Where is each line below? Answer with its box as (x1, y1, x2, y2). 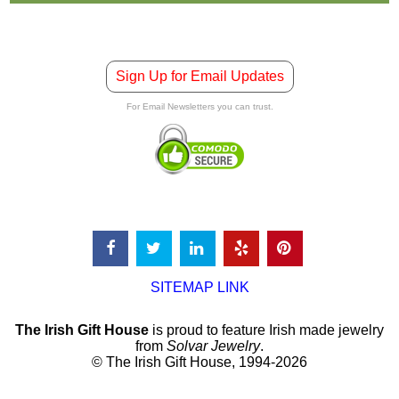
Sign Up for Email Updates (115, 68, 284, 84)
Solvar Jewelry (167, 338, 260, 354)
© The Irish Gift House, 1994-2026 (92, 354, 307, 370)
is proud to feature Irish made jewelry (149, 322, 384, 338)
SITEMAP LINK (150, 279, 249, 295)
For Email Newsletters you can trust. (126, 101, 273, 111)
